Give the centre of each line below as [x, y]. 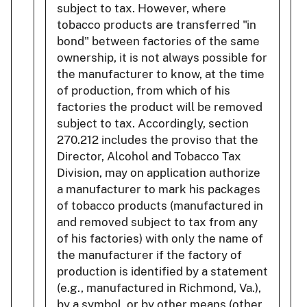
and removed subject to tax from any [157, 222]
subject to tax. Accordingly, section [153, 123]
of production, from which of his [144, 90]
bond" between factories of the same [158, 41]
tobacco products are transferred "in [157, 24]
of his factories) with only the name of [160, 238]
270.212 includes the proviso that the [158, 139]
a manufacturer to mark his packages [159, 189]
